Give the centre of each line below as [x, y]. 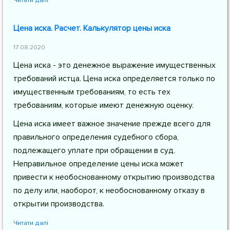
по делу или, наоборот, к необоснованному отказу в [109, 190]
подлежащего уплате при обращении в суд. [94, 150]
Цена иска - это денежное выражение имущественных [114, 65]
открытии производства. [59, 204]
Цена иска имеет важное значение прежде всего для [112, 124]
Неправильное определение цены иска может [99, 164]
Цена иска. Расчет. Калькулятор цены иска [92, 28]
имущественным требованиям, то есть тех [92, 92]
